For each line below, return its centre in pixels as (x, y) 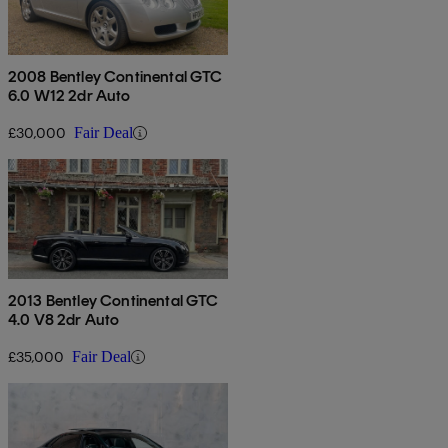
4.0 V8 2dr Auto (64, 320)
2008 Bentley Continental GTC (115, 77)
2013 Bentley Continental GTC (113, 301)
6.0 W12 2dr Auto (69, 96)
